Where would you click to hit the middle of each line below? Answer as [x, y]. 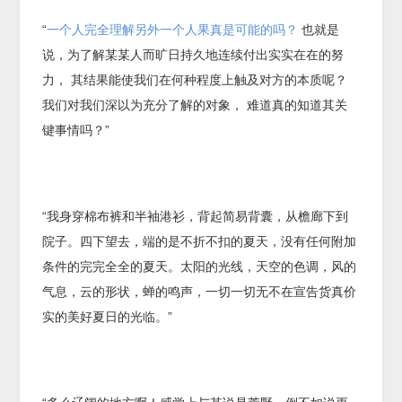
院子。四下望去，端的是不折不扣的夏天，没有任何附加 [200, 241]
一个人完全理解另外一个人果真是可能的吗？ [173, 29]
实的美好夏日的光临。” [108, 316]
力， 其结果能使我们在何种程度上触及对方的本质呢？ [195, 79]
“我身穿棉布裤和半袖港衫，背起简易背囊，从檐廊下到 [196, 216]
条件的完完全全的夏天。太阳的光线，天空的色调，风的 [200, 266]
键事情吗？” [76, 130]
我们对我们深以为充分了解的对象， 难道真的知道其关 [195, 105]
